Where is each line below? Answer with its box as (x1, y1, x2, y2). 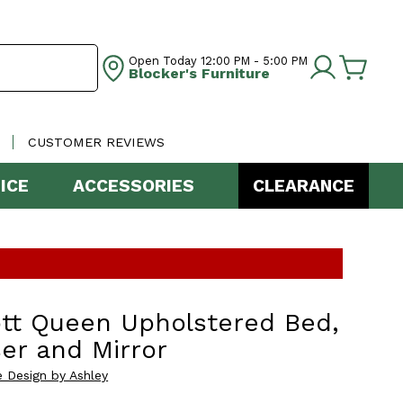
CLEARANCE (253, 175, 354, 197)
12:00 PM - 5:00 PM (197, 53, 308, 67)
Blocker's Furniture (129, 64, 270, 82)
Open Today (129, 53, 197, 67)
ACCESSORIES (73, 175, 194, 197)
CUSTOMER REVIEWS (28, 135, 165, 150)
